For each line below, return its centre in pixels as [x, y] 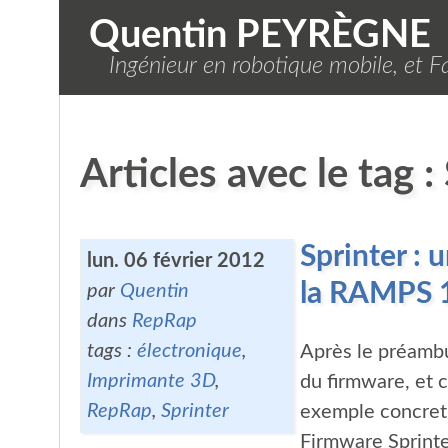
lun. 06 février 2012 [175, 260]
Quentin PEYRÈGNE [259, 35]
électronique [189, 350]
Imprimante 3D [150, 380]
